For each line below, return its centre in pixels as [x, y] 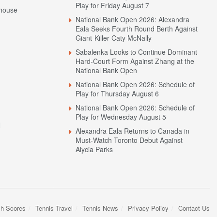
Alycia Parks [94, 149]
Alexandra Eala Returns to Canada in [132, 131]
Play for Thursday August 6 [117, 94]
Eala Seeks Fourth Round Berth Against [137, 29]
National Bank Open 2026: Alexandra [132, 20]
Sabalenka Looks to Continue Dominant [136, 52]
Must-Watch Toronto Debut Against [129, 140]
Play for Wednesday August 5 [121, 117]
